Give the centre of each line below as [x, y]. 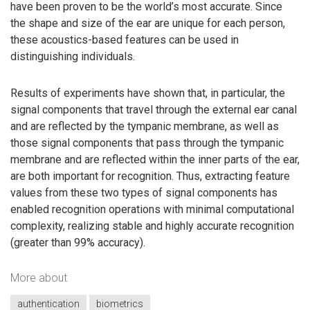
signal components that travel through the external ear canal [154, 109]
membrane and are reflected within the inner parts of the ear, [155, 159]
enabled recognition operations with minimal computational [152, 209]
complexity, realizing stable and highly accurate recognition [152, 226]
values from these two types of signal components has [144, 192]
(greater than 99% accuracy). [78, 242]
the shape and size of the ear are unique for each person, [148, 24]
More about [39, 278]
